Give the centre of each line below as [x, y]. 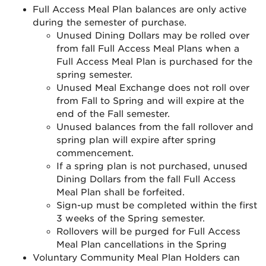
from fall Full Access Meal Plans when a [148, 49]
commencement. [95, 153]
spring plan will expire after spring [136, 140]
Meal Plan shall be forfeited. [121, 192]
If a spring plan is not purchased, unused [152, 166]
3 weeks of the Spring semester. [131, 218]
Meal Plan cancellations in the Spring [142, 245]
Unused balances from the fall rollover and [155, 127]
